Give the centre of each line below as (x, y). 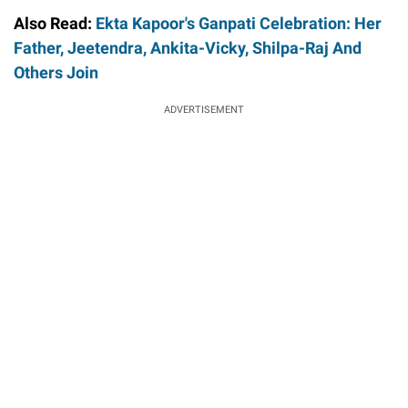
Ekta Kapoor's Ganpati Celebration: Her (239, 23)
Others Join (56, 72)
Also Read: (55, 23)
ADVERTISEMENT (204, 109)
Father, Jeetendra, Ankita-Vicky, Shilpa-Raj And (188, 47)
